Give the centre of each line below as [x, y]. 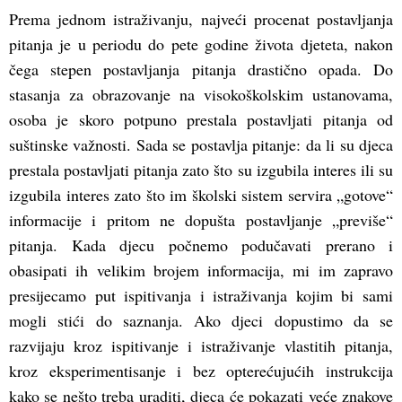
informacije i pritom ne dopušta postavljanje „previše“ [201, 220]
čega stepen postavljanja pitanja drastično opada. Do [201, 70]
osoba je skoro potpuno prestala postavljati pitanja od [201, 120]
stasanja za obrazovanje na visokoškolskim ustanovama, [201, 95]
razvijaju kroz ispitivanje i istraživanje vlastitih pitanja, [201, 346]
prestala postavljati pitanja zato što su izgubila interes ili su [201, 170]
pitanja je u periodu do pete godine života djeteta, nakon [201, 44]
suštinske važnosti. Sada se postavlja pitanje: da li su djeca [201, 145]
